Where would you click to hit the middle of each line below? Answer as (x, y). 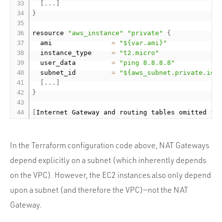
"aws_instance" (96, 33)
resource (50, 33)
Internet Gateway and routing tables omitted (124, 112)
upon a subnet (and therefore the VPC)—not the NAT (99, 190)
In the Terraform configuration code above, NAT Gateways (110, 145)
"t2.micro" (139, 53)
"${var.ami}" (143, 43)
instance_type (72, 53)
